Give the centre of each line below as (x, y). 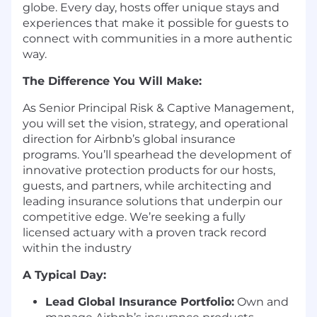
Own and (261, 302)
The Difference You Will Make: (112, 81)
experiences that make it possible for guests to (156, 23)
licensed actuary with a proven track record (145, 233)
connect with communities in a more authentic (157, 39)
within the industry (77, 248)
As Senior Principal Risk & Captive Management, (158, 108)
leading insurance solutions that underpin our (152, 202)
